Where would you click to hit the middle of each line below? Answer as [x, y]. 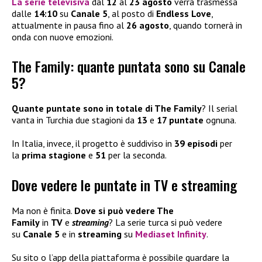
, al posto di [132, 13]
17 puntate [180, 120]
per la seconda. [136, 155]
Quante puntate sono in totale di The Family [107, 108]
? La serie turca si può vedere [166, 222]
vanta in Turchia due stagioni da [74, 120]
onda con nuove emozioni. [63, 37]
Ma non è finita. [43, 210]
